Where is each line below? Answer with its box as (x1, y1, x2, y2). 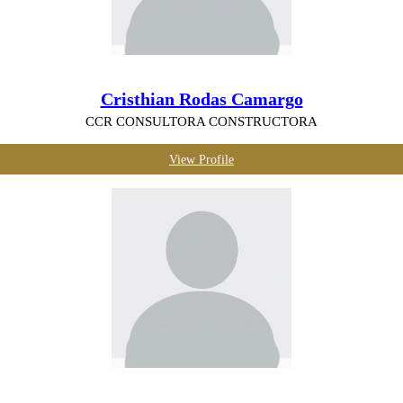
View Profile (169, 152, 234, 166)
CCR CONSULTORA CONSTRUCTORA (85, 113, 318, 129)
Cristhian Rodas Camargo (100, 88, 303, 109)
